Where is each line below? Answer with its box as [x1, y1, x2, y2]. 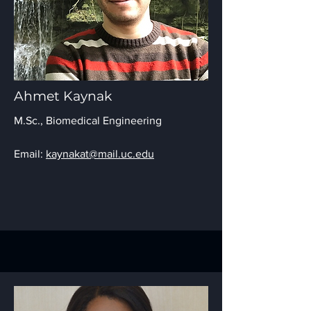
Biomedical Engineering [46, 115, 162, 126]
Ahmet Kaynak [14, 88, 112, 104]
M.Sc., [14, 115, 46, 126]
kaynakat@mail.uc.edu [46, 148, 154, 160]
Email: [14, 148, 46, 160]
